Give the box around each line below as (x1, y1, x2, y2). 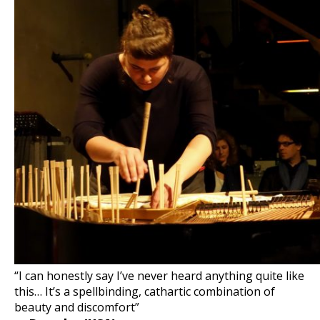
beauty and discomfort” (14, 299, 139, 315)
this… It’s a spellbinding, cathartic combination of (14, 284, 275, 299)
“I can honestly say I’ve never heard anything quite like (14, 268, 304, 284)
